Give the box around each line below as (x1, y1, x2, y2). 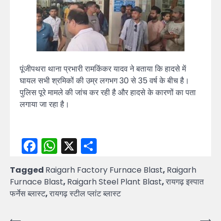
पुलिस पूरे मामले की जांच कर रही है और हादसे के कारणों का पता (20, 87, 196, 99)
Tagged (10, 164, 45, 176)
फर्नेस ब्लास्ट (10, 188, 45, 200)
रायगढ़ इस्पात (166, 176, 204, 188)
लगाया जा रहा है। (20, 99, 70, 110)
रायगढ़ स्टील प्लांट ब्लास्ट (49, 188, 121, 200)
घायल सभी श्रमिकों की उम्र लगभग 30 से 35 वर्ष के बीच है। (20, 75, 189, 87)
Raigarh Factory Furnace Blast (45, 164, 163, 176)
